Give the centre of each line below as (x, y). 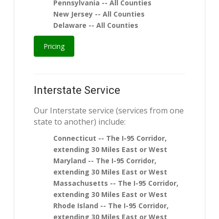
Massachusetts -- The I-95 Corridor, (116, 183)
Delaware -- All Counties (96, 25)
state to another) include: (80, 122)
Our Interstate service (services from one (109, 111)
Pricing (54, 46)
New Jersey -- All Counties (99, 14)
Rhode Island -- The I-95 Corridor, (111, 206)
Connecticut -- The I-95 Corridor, (110, 138)
